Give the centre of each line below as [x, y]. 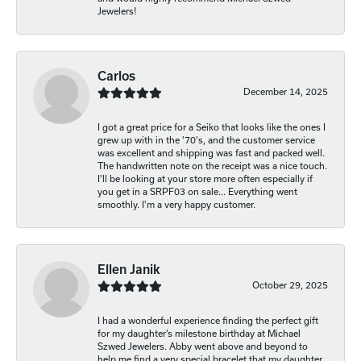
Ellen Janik [129, 270]
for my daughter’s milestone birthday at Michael [199, 334]
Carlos [116, 77]
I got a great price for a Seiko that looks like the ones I [212, 127]
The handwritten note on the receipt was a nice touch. [212, 166]
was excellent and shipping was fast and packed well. [211, 153]
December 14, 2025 [286, 92]
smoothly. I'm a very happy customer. [176, 205]
